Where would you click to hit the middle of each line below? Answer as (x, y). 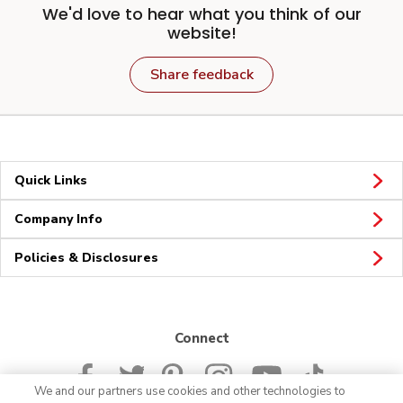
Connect (201, 338)
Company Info (58, 219)
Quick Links (51, 180)
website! (201, 32)
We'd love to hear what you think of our (201, 13)
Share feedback (201, 74)
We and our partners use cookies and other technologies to (190, 391)
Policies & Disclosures (86, 257)
